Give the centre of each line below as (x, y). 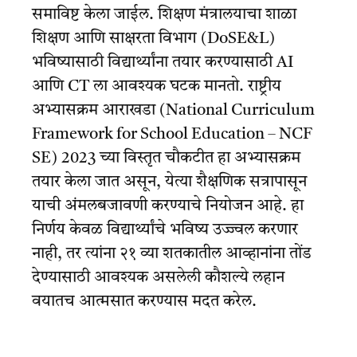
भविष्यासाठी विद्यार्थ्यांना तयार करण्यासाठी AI (163, 63)
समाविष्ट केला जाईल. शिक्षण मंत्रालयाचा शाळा (164, 15)
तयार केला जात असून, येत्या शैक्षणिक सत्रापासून (169, 182)
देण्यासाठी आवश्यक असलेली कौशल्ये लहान (158, 278)
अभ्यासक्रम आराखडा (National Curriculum (173, 110)
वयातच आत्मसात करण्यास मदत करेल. (144, 302)
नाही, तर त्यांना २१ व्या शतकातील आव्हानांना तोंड (172, 254)
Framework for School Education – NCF (172, 134)
